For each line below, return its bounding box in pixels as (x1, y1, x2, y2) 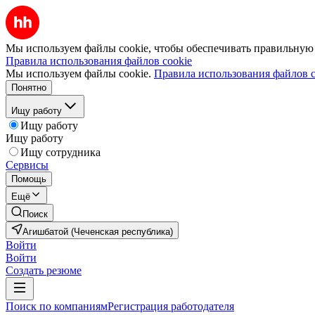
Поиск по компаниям (6, 300, 108, 312)
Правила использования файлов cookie (6, 55, 192, 67)
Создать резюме (6, 264, 82, 276)
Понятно (11, 82, 46, 93)
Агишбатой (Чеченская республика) (22, 226, 173, 237)
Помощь (11, 174, 46, 184)
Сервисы (6, 159, 49, 171)
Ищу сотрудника (20, 146, 101, 158)
